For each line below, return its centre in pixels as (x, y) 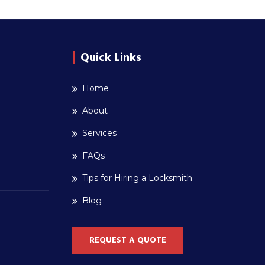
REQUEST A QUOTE (128, 240)
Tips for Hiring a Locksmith (137, 178)
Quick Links (111, 57)
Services (99, 133)
